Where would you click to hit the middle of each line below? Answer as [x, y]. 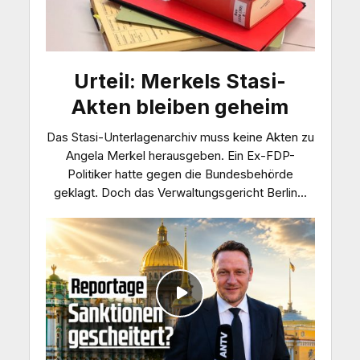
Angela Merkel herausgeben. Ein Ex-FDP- [180, 155]
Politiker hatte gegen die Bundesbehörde [180, 174]
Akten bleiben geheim [180, 106]
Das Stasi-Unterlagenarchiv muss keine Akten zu [180, 137]
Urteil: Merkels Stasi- [180, 81]
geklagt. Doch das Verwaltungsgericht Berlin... [180, 192]
